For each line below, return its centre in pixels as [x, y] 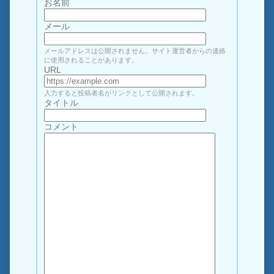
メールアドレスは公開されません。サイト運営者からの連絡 [135, 50]
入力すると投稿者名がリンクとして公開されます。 [122, 93]
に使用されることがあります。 [91, 60]
